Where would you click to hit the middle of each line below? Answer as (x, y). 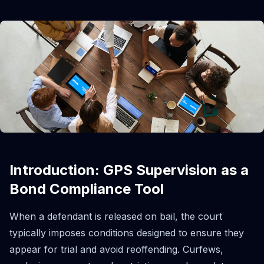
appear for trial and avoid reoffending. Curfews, (116, 249)
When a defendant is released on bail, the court (116, 216)
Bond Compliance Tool (87, 189)
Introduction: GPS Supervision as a (129, 170)
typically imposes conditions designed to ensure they (127, 232)
